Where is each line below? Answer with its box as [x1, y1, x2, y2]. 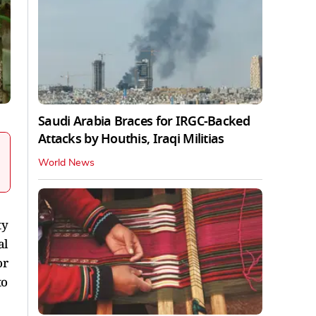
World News [38, 157, 95, 168]
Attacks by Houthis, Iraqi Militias [38, 129, 224, 148]
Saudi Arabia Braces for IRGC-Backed [38, 111, 250, 130]
